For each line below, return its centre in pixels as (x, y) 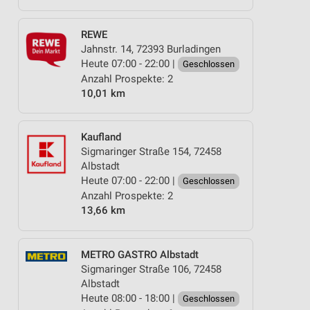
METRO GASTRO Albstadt (140, 254)
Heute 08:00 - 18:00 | (129, 298)
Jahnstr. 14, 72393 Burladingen (151, 49)
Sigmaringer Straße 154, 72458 (151, 152)
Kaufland (101, 137)
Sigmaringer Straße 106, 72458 (151, 269)
